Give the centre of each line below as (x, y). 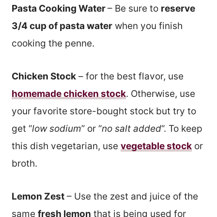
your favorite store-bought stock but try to (104, 111)
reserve (178, 8)
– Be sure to (134, 8)
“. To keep (182, 128)
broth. (24, 163)
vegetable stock (156, 146)
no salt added (132, 128)
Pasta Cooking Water (60, 8)
